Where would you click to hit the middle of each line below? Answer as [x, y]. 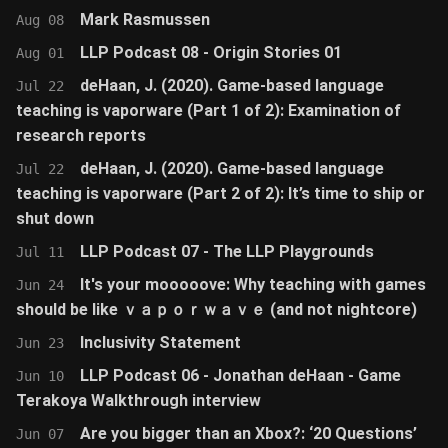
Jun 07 [40, 434]
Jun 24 [40, 285]
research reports [81, 135]
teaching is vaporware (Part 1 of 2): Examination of [208, 110]
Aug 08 [40, 20]
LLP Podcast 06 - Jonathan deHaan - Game [240, 375]
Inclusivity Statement [160, 342]
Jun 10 [40, 376]
